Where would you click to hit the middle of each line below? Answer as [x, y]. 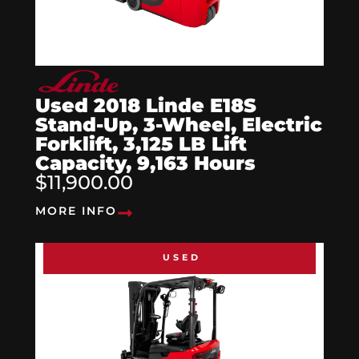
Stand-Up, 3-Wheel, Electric [179, 125]
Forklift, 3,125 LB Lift [141, 144]
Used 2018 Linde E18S [146, 106]
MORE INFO [76, 211]
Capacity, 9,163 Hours [145, 163]
